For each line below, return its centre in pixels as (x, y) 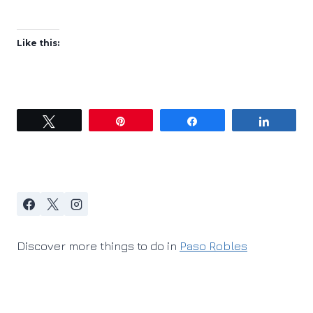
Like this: (38, 43)
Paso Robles (213, 246)
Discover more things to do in (98, 246)
